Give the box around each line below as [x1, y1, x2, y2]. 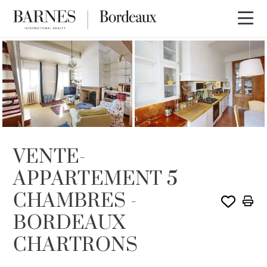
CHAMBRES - [13, 189, 137, 214]
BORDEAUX [13, 211, 126, 236]
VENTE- [13, 145, 86, 170]
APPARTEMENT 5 [13, 167, 178, 192]
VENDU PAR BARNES [17, 56, 88, 64]
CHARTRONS [13, 233, 138, 258]
